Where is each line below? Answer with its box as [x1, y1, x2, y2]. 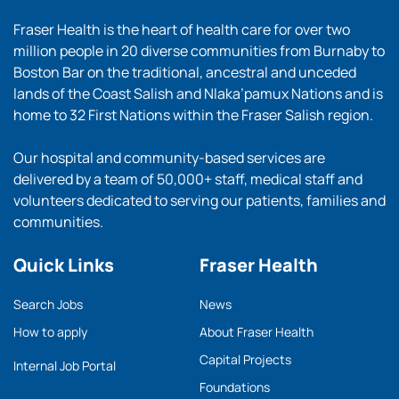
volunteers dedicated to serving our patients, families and [13, 191, 386, 210]
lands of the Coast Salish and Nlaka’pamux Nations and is [13, 84, 383, 103]
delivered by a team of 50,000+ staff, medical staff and [13, 169, 362, 189]
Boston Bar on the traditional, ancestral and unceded [13, 62, 356, 82]
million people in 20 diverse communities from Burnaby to [13, 41, 385, 61]
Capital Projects [199, 351, 291, 368]
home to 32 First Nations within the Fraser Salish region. [13, 105, 373, 125]
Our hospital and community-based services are [13, 148, 325, 167]
